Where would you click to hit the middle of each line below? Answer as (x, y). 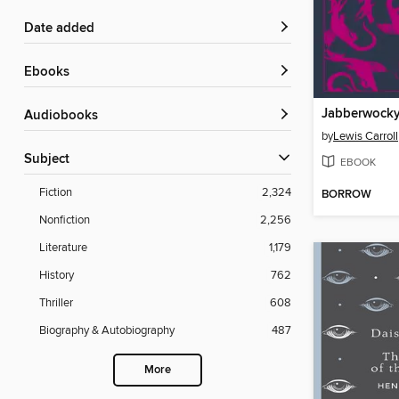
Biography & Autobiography (107, 331)
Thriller (56, 303)
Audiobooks (65, 116)
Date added (64, 29)
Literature (63, 248)
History (57, 276)
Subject (51, 160)
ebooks (51, 73)
